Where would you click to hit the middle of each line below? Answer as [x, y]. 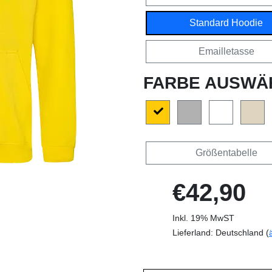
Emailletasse [226, 51]
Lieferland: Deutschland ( [221, 232]
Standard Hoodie [226, 22]
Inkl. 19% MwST [203, 218]
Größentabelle [226, 152]
